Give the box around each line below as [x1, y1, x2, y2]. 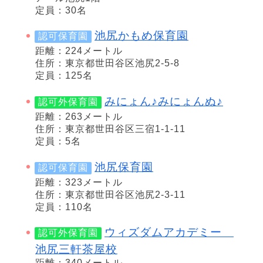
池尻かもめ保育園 [95, 29, 188, 42]
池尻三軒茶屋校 [35, 243, 117, 256]
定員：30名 [35, 5, 87, 15]
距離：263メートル [35, 111, 123, 122]
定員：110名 [35, 201, 93, 212]
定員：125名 [35, 70, 93, 81]
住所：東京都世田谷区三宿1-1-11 [35, 123, 186, 134]
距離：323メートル [35, 177, 123, 187]
